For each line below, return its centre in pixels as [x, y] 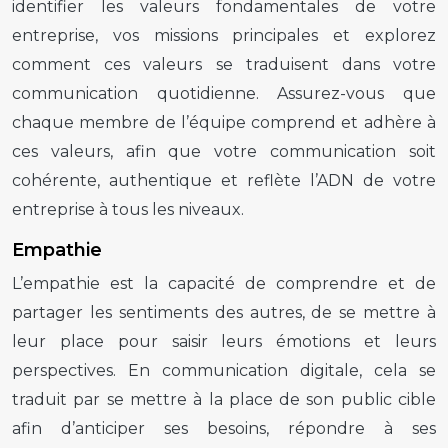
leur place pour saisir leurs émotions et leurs [224, 341]
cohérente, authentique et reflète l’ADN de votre [224, 180]
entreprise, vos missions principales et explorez [224, 35]
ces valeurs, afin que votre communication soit [224, 151]
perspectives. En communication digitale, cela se [224, 370]
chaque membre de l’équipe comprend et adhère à [224, 122]
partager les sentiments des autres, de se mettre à [224, 312]
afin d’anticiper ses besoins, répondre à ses [224, 428]
